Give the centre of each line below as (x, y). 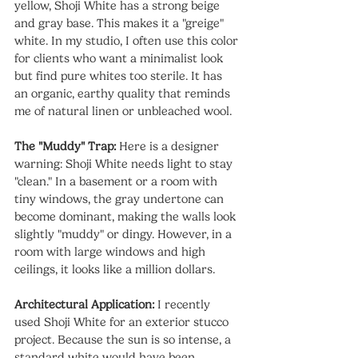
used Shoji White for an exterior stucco (123, 322)
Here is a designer (169, 146)
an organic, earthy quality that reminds (124, 93)
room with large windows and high (111, 251)
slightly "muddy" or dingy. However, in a (125, 234)
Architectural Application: (84, 304)
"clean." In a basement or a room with (117, 181)
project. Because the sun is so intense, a (124, 339)
